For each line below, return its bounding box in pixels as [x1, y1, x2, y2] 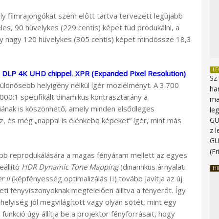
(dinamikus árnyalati [118, 161, 186, 172]
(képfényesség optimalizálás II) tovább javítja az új [10, 173, 182, 183]
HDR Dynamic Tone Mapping [22, 161, 118, 172]
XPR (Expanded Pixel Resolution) [75, 68, 186, 79]
